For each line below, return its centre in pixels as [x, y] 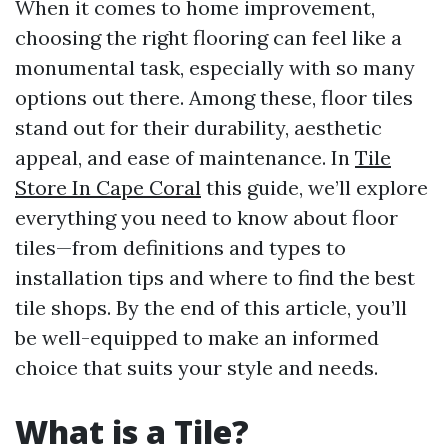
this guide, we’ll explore [314, 187]
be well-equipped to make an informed [197, 337]
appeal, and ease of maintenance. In [185, 157]
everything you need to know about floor [206, 217]
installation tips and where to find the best [215, 277]
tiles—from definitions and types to [180, 247]
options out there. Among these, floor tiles [214, 97]
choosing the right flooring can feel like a [208, 37]
